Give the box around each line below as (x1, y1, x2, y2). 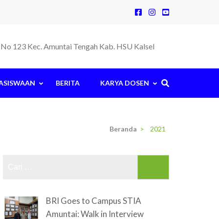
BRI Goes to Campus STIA (45, 196, 141, 206)
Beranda (109, 125, 137, 133)
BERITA (56, 79, 80, 87)
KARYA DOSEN (100, 79, 149, 87)
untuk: (128, 169, 153, 179)
